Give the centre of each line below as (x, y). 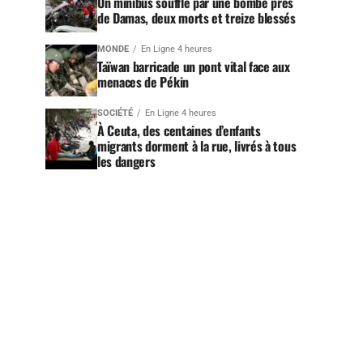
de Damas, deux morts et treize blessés (196, 18)
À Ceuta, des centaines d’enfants (179, 130)
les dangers (126, 161)
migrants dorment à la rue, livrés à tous (197, 146)
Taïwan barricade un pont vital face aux (194, 66)
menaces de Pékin (143, 82)
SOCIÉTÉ (115, 113)
